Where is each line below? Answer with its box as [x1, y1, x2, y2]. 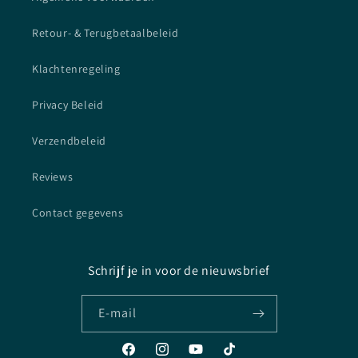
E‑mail [97, 304, 137, 322]
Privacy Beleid [32, 97, 104, 113]
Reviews [32, 169, 74, 185]
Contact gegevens [32, 205, 124, 221]
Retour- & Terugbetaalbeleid [32, 26, 179, 41]
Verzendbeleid [32, 133, 106, 149]
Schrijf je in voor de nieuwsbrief [88, 262, 270, 280]
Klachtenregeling [32, 62, 121, 77]
